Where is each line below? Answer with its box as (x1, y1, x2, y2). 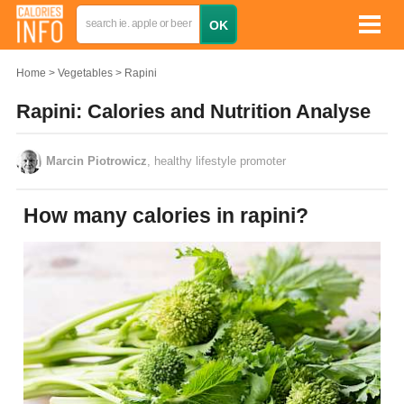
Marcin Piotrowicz (46, 154, 147, 168)
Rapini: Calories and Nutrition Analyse (16, 100, 371, 123)
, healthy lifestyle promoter (147, 154, 286, 168)
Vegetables (58, 67, 113, 79)
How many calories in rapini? (39, 203, 308, 227)
